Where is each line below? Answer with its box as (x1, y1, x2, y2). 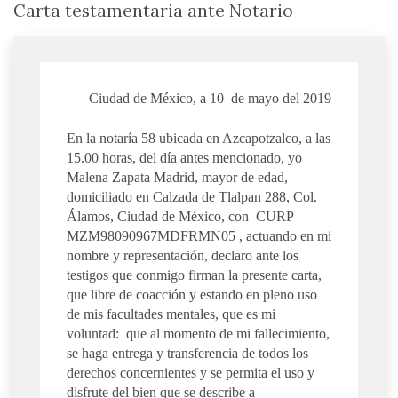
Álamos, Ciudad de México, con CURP (67, 208, 293, 224)
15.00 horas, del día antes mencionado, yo (67, 149, 302, 165)
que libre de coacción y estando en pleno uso (67, 286, 317, 302)
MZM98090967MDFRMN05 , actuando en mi (67, 227, 331, 243)
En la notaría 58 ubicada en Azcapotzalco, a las (67, 130, 330, 146)
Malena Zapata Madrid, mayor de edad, (67, 169, 288, 185)
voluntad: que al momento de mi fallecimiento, (67, 325, 330, 341)
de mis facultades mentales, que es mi (67, 306, 275, 322)
